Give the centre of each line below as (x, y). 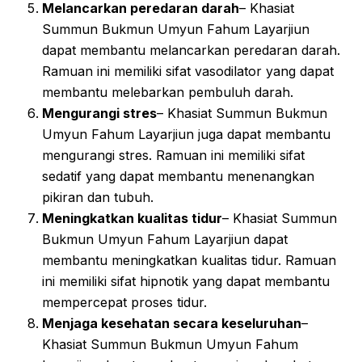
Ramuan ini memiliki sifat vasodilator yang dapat (188, 71)
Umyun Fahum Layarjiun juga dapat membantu (186, 134)
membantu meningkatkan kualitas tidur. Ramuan (189, 260)
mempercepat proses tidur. (124, 302)
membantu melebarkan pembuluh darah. (168, 92)
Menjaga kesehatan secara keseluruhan (172, 323)
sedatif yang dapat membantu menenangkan (178, 176)
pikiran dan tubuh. (98, 197)
